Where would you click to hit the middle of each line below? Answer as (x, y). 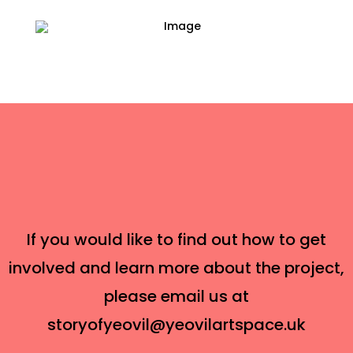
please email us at (176, 296)
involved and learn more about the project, (176, 268)
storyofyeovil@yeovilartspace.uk (176, 324)
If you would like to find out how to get (176, 239)
